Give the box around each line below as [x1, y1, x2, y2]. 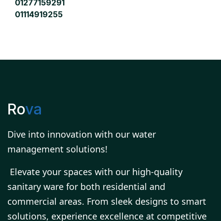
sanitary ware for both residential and [7, 181, 165, 193]
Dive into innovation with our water [7, 128, 156, 141]
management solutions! [7, 143, 108, 155]
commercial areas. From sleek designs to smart [7, 195, 206, 208]
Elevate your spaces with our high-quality [10, 166, 183, 178]
